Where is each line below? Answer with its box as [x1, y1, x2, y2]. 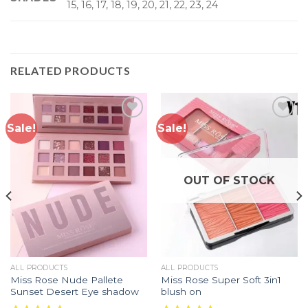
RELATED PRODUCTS [10, 63, 131, 77]
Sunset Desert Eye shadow [10, 285, 139, 297]
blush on [160, 285, 201, 297]
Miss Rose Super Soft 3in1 [160, 274, 281, 285]
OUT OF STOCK [184, 174, 275, 188]
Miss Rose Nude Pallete [10, 274, 123, 285]
